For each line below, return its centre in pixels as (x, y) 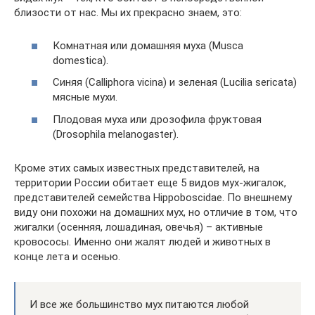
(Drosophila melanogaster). (116, 134)
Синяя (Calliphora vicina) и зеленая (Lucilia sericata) (175, 83)
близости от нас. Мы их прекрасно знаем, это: (128, 13)
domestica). (81, 60)
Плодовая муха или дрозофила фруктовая (157, 119)
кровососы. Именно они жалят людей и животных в (142, 242)
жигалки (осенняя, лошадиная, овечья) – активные (139, 227)
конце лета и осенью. (67, 256)
